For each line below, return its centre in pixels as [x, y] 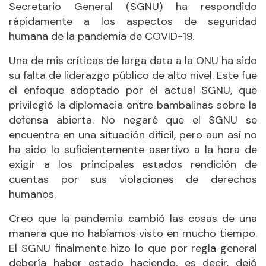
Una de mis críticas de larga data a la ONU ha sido [133, 60]
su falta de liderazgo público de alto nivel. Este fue [133, 75]
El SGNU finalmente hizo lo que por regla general [133, 248]
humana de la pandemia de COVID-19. [102, 36]
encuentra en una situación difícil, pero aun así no [133, 134]
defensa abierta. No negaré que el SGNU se [133, 120]
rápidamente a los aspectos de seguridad [133, 21]
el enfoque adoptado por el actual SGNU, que [133, 90]
